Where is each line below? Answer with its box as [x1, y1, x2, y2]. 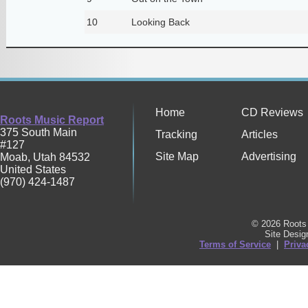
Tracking [155, 129, 197, 141]
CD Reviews [241, 107, 303, 119]
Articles [241, 129, 278, 141]
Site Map [155, 151, 199, 163]
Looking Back [131, 16, 190, 27]
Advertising [241, 151, 296, 163]
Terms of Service [199, 239, 271, 250]
